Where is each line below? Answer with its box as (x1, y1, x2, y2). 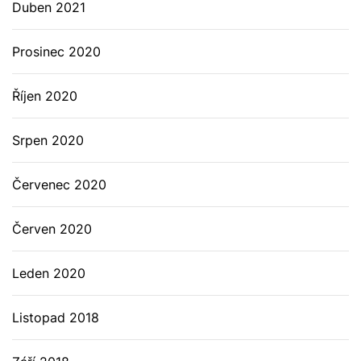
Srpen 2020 (12, 132, 84, 148)
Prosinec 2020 (12, 44, 101, 60)
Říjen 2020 (12, 88, 77, 104)
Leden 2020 (12, 265, 85, 281)
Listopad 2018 (12, 309, 99, 326)
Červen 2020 (12, 221, 92, 237)
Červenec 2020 (12, 176, 106, 193)
